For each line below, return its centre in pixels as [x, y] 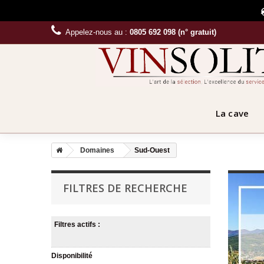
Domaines [97, 150]
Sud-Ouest [152, 150]
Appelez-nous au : [98, 32]
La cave [232, 113]
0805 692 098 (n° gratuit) [173, 32]
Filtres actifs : [77, 224]
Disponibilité [72, 255]
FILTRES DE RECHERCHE [125, 188]
